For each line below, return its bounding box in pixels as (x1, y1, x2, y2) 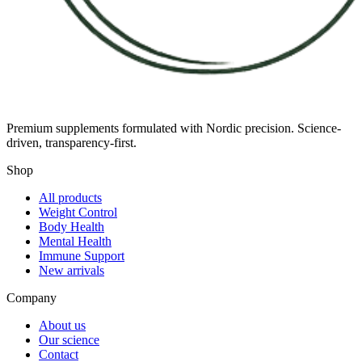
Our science (39, 333, 99, 347)
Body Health (39, 220, 104, 234)
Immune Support (39, 249, 124, 263)
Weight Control (39, 205, 117, 220)
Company (6, 291, 57, 305)
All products (39, 191, 102, 205)
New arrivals (39, 263, 104, 278)
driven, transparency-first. (6, 136, 137, 150)
